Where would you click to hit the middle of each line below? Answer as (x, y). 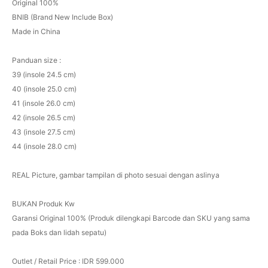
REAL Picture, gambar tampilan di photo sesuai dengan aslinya (115, 175)
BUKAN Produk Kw (43, 203)
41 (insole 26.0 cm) (43, 103)
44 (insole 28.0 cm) (44, 146)
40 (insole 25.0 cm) (44, 89)
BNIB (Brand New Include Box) (62, 17)
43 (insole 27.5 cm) (43, 132)
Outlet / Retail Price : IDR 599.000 (68, 261)
